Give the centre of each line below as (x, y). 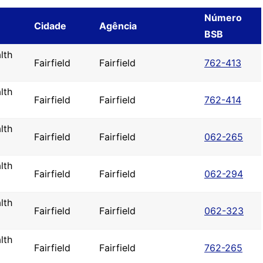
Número (223, 18)
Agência (118, 26)
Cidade (50, 26)
